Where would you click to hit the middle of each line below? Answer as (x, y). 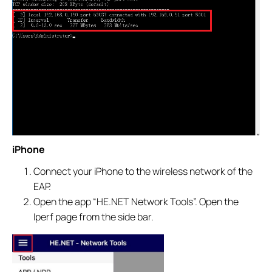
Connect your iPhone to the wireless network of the (143, 172)
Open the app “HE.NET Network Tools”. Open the (136, 202)
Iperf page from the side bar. (94, 217)
